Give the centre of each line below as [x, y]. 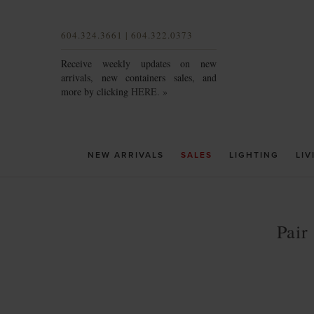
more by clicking [96, 91]
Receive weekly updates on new [139, 63]
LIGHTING [254, 155]
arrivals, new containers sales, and [139, 77]
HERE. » [149, 91]
